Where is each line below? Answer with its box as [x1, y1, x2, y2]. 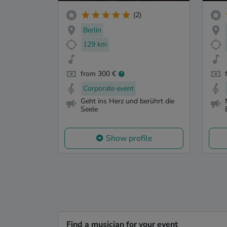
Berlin [83, 25, 101, 35]
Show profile [105, 133, 153, 144]
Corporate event [83, 83, 134, 93]
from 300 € [81, 69, 116, 79]
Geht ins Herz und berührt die [81, 96, 174, 106]
